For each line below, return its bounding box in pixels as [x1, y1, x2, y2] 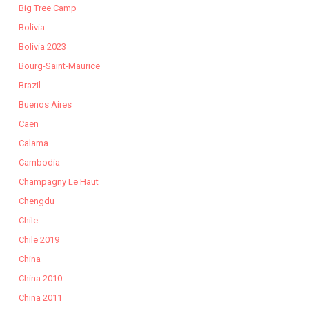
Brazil [18, 79, 41, 90]
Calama [18, 137, 48, 148]
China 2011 [18, 292, 62, 303]
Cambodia [18, 157, 60, 168]
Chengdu [18, 195, 54, 206]
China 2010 [18, 272, 62, 283]
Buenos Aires [18, 99, 72, 110]
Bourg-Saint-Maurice [18, 60, 100, 71]
